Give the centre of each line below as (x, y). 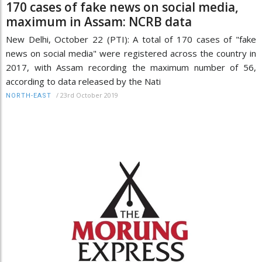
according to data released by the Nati (83, 81)
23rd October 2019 (89, 95)
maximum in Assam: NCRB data (99, 22)
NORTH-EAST (29, 96)
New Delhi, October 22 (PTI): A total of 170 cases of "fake (131, 39)
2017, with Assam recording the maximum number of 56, (131, 67)
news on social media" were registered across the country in (131, 53)
